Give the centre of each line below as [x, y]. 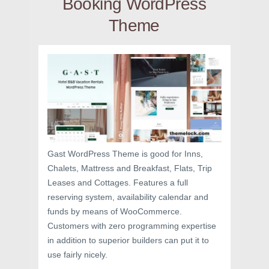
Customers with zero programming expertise [132, 226]
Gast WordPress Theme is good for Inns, [125, 154]
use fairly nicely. [77, 255]
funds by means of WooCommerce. [115, 212]
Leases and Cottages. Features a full [118, 183]
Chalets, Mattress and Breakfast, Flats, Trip [130, 168]
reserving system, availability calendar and [128, 197]
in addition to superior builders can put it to [128, 240]
